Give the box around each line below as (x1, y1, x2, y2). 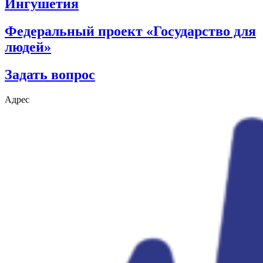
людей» (5, 39, 51, 55)
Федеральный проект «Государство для (5, 23, 256, 39)
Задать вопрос (5, 67, 95, 83)
